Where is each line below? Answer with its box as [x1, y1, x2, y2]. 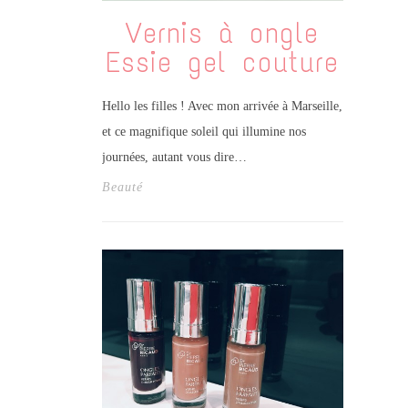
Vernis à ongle [126, 15, 319, 52]
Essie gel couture [106, 45, 339, 81]
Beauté [101, 179, 143, 194]
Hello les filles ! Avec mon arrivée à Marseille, [101, 98, 342, 113]
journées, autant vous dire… [101, 149, 247, 164]
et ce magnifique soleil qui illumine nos [101, 124, 306, 138]
